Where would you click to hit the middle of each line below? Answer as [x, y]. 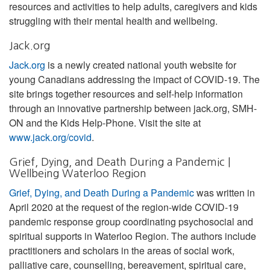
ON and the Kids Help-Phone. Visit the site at [105, 122]
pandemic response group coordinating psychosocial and [131, 221]
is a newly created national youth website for [141, 64]
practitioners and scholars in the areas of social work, [122, 250]
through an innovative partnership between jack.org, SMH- [133, 108]
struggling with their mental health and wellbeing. [113, 20]
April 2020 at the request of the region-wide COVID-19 [124, 207]
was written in [224, 192]
